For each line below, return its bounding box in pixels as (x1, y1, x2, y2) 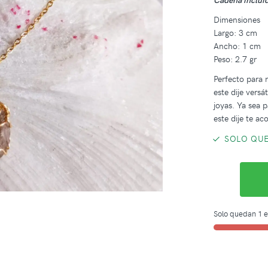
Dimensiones (214, 14, 261, 26)
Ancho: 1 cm (214, 40, 261, 52)
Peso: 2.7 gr (214, 53, 257, 65)
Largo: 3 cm (214, 27, 258, 39)
